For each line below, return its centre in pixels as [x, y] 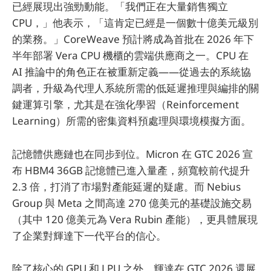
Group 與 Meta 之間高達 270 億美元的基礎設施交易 [132, 203]
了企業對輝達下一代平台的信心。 [89, 235]
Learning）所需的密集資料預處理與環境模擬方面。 [132, 121]
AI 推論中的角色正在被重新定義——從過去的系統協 [132, 72]
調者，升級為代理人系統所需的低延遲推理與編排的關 [135, 88]
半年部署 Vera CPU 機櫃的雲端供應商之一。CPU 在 [130, 56]
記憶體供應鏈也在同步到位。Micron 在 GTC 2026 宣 [132, 154]
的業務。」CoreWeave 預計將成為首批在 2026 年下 [133, 39]
